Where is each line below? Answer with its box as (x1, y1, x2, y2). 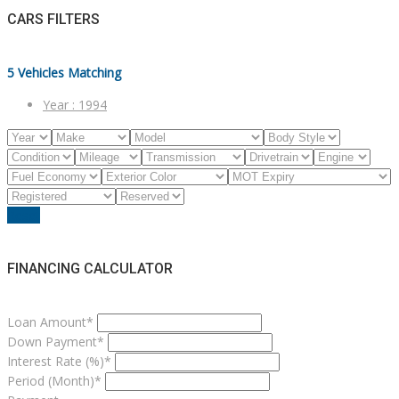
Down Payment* (7, 333, 104, 351)
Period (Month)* (7, 372, 102, 390)
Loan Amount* (7, 313, 94, 331)
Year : (43, 95, 78, 113)
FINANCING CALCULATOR (7, 260, 173, 278)
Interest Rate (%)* (7, 353, 111, 370)
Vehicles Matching (18, 63, 121, 81)
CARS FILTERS (7, 10, 100, 28)
